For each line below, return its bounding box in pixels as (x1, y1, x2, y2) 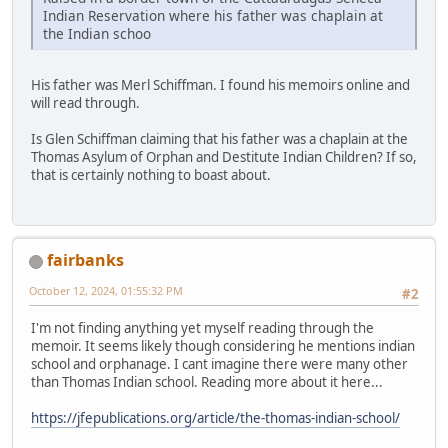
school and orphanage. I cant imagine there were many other (31, 355, 408, 374)
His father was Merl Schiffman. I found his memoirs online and (31, 75, 410, 94)
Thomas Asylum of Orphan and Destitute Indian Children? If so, (31, 147, 417, 166)
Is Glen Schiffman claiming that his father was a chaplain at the (31, 129, 408, 148)
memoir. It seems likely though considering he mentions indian (31, 337, 415, 356)
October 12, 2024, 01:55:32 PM (29, 282, 183, 298)
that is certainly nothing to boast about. (31, 165, 271, 184)
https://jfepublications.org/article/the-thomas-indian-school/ (31, 409, 400, 428)
